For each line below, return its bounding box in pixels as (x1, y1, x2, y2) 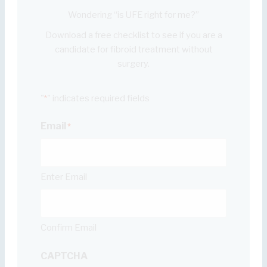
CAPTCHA (41, 250, 88, 262)
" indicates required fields (47, 92, 150, 104)
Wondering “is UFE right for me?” (68, 9, 199, 20)
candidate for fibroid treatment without (54, 44, 213, 55)
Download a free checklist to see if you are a (45, 29, 222, 41)
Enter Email (41, 172, 88, 183)
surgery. (117, 58, 150, 69)
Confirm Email (41, 222, 97, 234)
